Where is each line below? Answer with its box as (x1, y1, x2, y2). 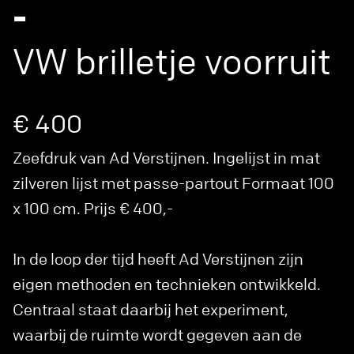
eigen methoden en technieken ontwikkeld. (13, 274, 321, 295)
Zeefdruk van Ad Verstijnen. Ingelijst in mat (13, 148, 320, 168)
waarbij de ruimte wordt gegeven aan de (13, 325, 302, 345)
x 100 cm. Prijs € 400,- (13, 198, 173, 219)
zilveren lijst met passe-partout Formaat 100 (13, 173, 334, 194)
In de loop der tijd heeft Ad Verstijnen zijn (13, 249, 303, 269)
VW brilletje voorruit (13, 40, 331, 85)
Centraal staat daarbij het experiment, (13, 299, 288, 320)
